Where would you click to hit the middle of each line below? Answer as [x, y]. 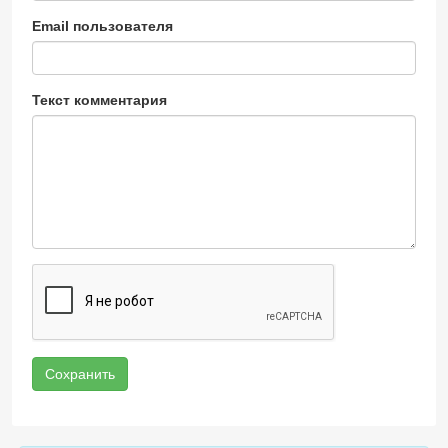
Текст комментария [99, 100]
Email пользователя [102, 26]
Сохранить [80, 374]
